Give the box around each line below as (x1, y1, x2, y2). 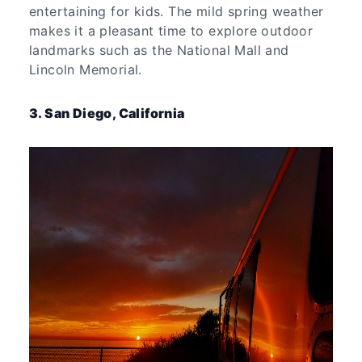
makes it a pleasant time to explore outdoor (29, 22, 314, 39)
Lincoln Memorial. (29, 61, 142, 78)
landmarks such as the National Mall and (29, 41, 289, 58)
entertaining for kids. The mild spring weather (29, 2, 324, 19)
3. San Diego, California (29, 104, 185, 121)
